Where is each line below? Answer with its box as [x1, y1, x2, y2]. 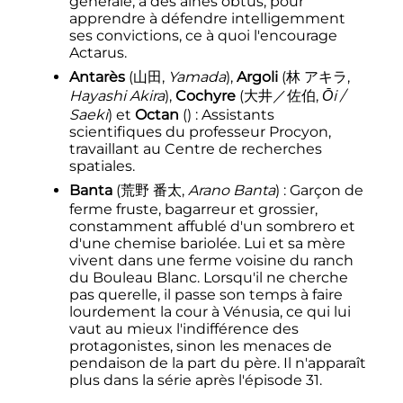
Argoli [236, 68, 278, 86]
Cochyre [175, 87, 236, 105]
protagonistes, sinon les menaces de [68, 337, 332, 355]
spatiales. [68, 157, 135, 175]
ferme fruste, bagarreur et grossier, [68, 201, 318, 219]
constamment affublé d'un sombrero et [68, 218, 355, 236]
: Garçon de [282, 182, 363, 200]
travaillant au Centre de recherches [68, 140, 322, 158]
